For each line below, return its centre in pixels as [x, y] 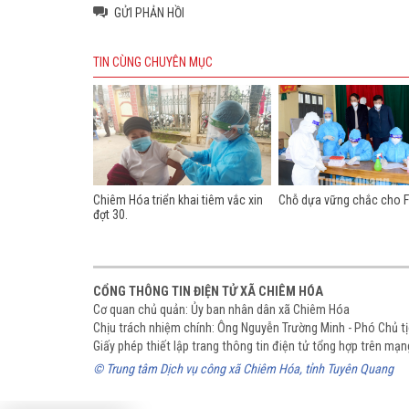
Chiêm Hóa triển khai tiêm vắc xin [178, 199]
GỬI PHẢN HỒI [149, 12]
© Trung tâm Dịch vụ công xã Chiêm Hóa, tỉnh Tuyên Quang [243, 368]
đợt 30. [110, 214]
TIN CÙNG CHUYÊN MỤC [153, 62]
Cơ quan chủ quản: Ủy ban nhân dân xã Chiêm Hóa [221, 309]
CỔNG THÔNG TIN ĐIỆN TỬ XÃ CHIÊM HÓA [208, 291]
